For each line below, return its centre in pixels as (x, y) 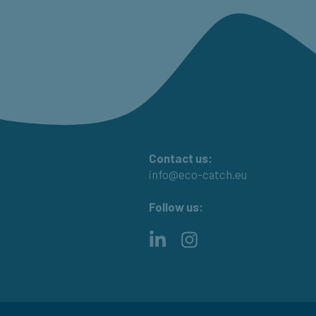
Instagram (225, 238)
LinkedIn (189, 238)
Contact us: (181, 158)
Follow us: (176, 206)
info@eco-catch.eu (198, 175)
